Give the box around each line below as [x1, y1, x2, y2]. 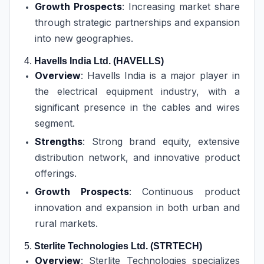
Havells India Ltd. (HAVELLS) [34, 56, 164, 66]
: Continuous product [128, 186, 240, 197]
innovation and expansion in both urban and [35, 202, 240, 213]
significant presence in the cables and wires [35, 101, 240, 113]
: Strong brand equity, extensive [82, 136, 240, 147]
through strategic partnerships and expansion [35, 16, 240, 28]
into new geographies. [35, 32, 133, 44]
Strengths [35, 136, 82, 147]
